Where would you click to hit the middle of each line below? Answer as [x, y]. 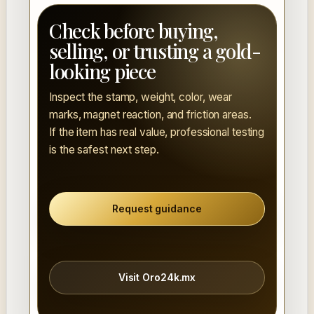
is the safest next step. [104, 150]
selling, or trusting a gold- [155, 51]
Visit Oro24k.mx [157, 278]
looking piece [102, 71]
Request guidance [157, 209]
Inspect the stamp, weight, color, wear [141, 97]
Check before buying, [134, 31]
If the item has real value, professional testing [157, 132]
